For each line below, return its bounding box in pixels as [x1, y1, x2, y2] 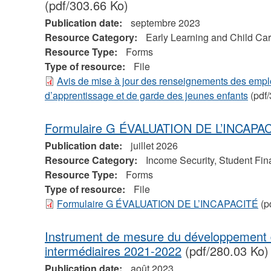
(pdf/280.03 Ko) [181, 242, 269, 260]
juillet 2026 [130, 139, 178, 153]
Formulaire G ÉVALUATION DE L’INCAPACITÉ [56, 197, 258, 211]
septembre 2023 [130, 16, 200, 30]
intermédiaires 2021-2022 [44, 242, 181, 260]
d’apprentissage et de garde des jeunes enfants [44, 88, 248, 103]
